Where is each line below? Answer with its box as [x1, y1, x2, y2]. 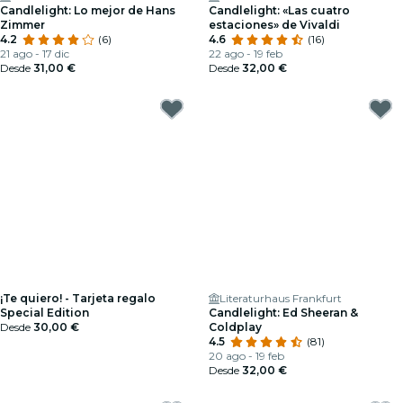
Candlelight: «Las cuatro [209, 4, 350, 17]
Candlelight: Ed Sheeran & [209, 306, 358, 319]
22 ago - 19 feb [209, 47, 282, 60]
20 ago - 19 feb [209, 349, 284, 363]
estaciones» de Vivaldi [209, 18, 340, 31]
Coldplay [209, 320, 262, 334]
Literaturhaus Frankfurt [219, 291, 342, 305]
